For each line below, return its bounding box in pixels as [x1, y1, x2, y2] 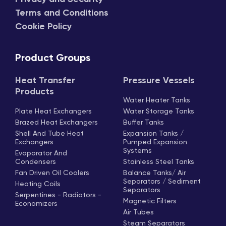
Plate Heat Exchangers [15, 108, 92, 116]
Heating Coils [15, 181, 61, 188]
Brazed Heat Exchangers [15, 119, 98, 127]
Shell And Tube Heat [15, 130, 84, 138]
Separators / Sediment [123, 178, 201, 186]
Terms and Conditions [15, 9, 108, 18]
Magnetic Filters [123, 198, 177, 205]
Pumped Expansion [123, 139, 187, 146]
